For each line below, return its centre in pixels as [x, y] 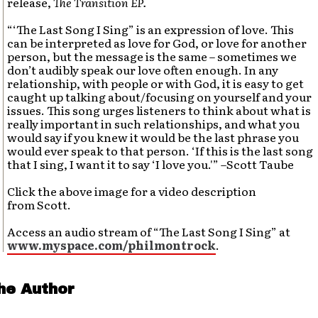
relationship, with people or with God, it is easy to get [156, 83]
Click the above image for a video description [132, 191]
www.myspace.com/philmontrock [112, 245]
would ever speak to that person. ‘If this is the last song [160, 150]
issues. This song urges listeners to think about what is [159, 110]
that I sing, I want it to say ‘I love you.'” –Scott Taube [151, 164]
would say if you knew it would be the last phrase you [153, 137]
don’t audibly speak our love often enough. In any [143, 70]
